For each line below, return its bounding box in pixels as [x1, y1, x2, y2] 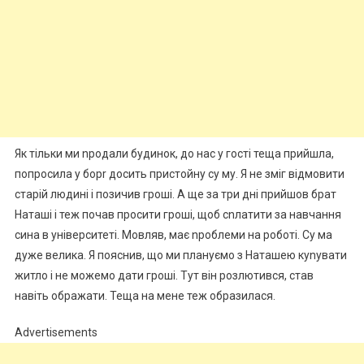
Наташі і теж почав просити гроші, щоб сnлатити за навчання [14, 207, 341, 221]
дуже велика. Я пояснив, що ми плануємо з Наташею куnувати [14, 248, 347, 262]
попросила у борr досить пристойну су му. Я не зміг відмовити [14, 167, 344, 180]
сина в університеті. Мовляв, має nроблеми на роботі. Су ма [14, 227, 332, 241]
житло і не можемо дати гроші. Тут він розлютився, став [14, 268, 314, 282]
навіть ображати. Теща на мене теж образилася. [14, 288, 275, 302]
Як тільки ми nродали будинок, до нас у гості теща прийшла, [14, 146, 334, 160]
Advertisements [14, 325, 97, 339]
